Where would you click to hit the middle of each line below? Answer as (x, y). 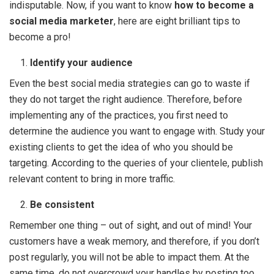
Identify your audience (82, 62)
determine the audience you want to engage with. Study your (137, 131)
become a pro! (40, 37)
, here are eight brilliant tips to (177, 21)
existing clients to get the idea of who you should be (121, 147)
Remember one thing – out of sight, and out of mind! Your (131, 225)
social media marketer (61, 21)
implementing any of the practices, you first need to (119, 115)
